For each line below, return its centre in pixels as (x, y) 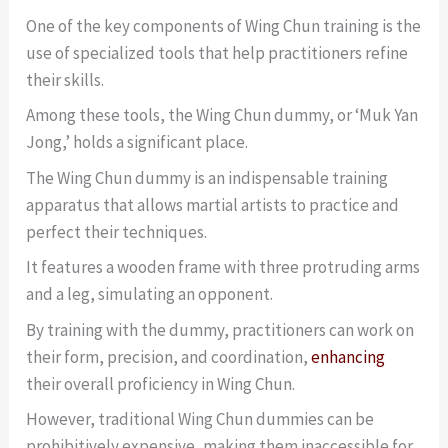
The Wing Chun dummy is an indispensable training (207, 177)
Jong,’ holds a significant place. (137, 142)
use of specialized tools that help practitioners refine (217, 52)
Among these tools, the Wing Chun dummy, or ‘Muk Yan (222, 115)
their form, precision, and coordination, (169, 356)
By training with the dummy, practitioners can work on (220, 329)
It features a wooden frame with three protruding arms (223, 267)
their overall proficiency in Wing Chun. (161, 383)
